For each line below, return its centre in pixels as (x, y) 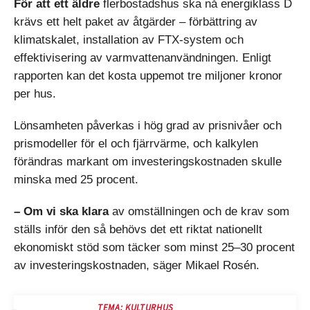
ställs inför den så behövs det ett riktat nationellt (138, 229)
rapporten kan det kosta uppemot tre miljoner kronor (148, 76)
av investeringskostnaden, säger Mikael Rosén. (137, 265)
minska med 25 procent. (76, 180)
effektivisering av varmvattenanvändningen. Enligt (143, 58)
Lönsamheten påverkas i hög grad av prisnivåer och (148, 126)
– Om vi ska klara (61, 211)
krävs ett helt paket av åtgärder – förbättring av (136, 22)
